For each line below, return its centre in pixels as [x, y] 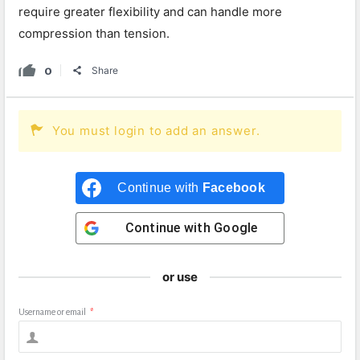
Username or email [52, 312]
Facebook [233, 188]
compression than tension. [94, 33]
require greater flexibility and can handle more [150, 12]
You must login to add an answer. [156, 131]
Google [236, 228]
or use [180, 277]
